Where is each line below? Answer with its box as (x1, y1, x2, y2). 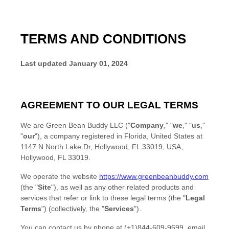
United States (151, 132, 194, 141)
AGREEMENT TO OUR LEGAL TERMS (20, 99, 198, 110)
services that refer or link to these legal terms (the (20, 194, 183, 202)
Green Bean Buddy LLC (46, 121, 123, 130)
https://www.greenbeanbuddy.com (99, 172, 209, 181)
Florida (124, 132, 147, 141)
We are (20, 121, 46, 130)
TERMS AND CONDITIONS (20, 31, 186, 47)
